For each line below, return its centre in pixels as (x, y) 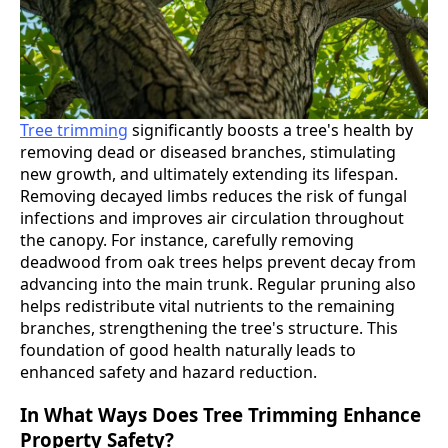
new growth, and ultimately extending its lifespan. (209, 173)
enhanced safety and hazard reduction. (168, 371)
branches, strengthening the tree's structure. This (209, 327)
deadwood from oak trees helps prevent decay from (218, 261)
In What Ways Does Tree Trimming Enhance (220, 414)
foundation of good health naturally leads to (188, 349)
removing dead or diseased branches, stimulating (208, 151)
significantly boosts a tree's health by (270, 129)
